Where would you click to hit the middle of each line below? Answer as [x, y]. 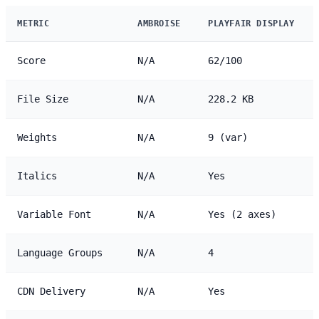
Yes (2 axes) [242, 214]
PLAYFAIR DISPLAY [251, 23]
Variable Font [54, 214]
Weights [37, 137]
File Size [43, 99]
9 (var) [228, 137]
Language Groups [60, 252]
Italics [37, 176]
